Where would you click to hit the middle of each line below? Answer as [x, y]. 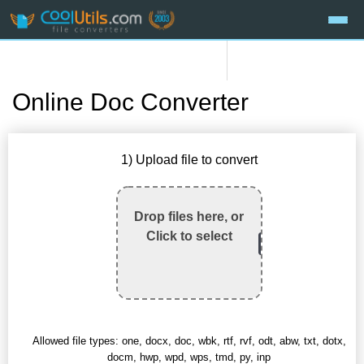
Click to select [189, 236]
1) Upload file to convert [189, 160]
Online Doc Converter [130, 102]
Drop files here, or [189, 217]
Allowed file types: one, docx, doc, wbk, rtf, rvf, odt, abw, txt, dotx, [189, 341]
